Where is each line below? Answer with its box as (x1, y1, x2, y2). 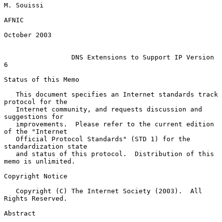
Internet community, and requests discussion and (4, 105, 16, 113)
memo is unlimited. (4, 157, 75, 165)
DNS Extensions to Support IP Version (71, 53, 214, 61)
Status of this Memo (4, 75, 79, 83)
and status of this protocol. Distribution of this (4, 150, 16, 158)
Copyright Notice (4, 172, 67, 180)
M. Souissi (4, 1, 44, 9)
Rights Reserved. (4, 194, 67, 202)
